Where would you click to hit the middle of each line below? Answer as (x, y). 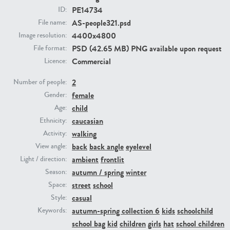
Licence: (55, 61)
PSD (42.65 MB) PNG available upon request (147, 49)
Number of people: (40, 82)
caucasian (88, 121)
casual (82, 198)
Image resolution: (43, 36)
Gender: (55, 95)
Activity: (55, 134)
